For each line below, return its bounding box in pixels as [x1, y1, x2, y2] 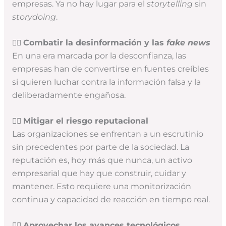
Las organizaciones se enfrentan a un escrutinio [12, 129, 203, 139]
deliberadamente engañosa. [12, 90, 126, 100]
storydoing [12, 12, 56, 22]
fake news [166, 37, 210, 47]
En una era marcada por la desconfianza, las [12, 50, 186, 61]
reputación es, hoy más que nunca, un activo [12, 155, 192, 165]
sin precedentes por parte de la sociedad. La [12, 142, 189, 152]
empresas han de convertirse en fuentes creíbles [12, 64, 209, 74]
